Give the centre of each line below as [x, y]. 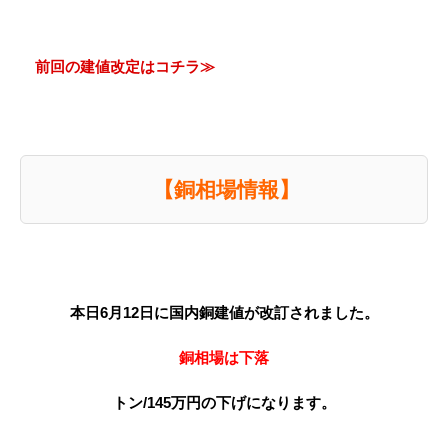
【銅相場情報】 [226, 189]
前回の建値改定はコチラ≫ [125, 66]
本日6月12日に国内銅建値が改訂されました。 [224, 312]
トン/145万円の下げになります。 [224, 403]
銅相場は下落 [224, 358]
